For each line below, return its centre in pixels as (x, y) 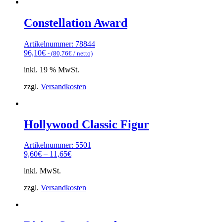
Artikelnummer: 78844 (59, 44)
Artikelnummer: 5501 (57, 145)
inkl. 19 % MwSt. (52, 69)
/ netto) (82, 53)
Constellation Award (76, 23)
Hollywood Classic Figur (86, 124)
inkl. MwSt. (42, 171)
